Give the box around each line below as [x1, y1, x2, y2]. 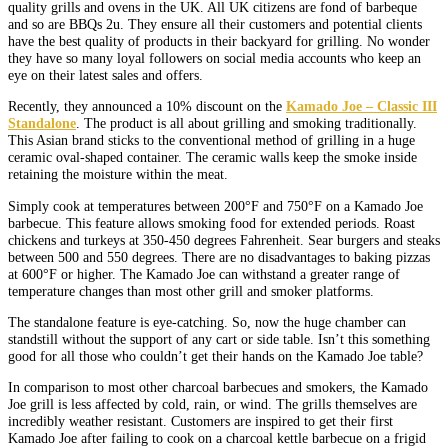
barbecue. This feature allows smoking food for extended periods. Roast [8, 214, 415, 231]
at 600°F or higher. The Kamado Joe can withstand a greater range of [8, 265, 400, 282]
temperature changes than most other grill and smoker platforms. [8, 282, 374, 299]
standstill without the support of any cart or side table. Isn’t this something [8, 330, 430, 347]
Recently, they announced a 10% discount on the [8, 98, 286, 115]
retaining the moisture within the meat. [8, 166, 228, 183]
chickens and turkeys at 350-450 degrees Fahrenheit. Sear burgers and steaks [8, 231, 440, 248]
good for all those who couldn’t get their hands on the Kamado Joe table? [8, 347, 423, 364]
